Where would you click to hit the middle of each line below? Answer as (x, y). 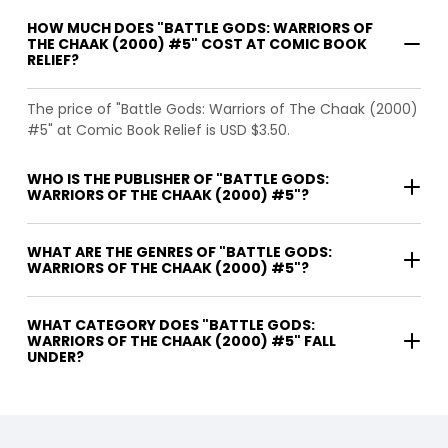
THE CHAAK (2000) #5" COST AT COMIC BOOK (197, 44)
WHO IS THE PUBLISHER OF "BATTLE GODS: (178, 179)
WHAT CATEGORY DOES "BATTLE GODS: (171, 325)
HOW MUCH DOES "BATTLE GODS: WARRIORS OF (200, 28)
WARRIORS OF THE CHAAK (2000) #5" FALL (181, 341)
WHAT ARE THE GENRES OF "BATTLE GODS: (179, 252)
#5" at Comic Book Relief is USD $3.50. (158, 130)
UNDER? (55, 357)
